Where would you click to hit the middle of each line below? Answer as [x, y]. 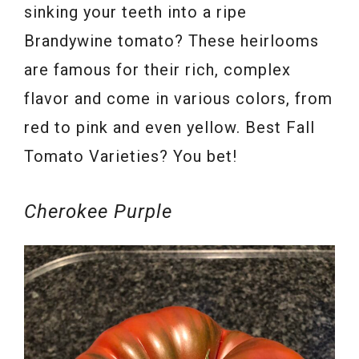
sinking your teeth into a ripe [135, 12]
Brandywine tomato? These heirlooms [171, 41]
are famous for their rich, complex [157, 70]
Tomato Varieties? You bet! [131, 157]
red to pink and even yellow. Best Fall [169, 128]
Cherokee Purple [98, 212]
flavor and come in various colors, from [178, 99]
